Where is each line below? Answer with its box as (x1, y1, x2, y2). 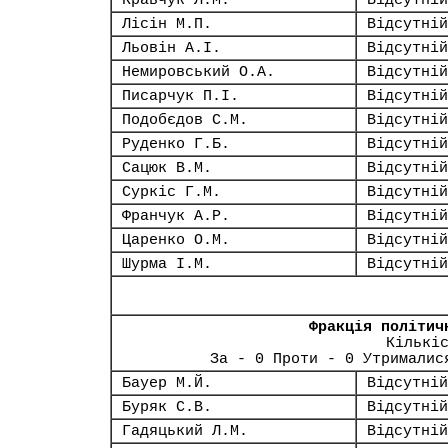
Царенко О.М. (122, 232, 230, 248)
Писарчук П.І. (122, 88, 239, 104)
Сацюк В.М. (122, 160, 212, 176)
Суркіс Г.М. (122, 184, 221, 200)
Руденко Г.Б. (122, 136, 230, 152)
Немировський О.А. (122, 64, 275, 80)
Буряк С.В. (122, 399, 212, 415)
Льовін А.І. (122, 40, 221, 56)
